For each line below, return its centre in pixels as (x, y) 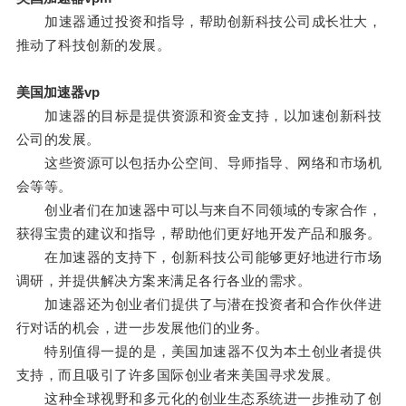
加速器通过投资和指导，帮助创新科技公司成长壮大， (199, 22)
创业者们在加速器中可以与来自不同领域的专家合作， (199, 210)
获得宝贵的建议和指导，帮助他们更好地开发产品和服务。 (198, 234)
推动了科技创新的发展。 (93, 45)
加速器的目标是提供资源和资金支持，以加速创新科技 (199, 116)
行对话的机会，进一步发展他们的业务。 (142, 328)
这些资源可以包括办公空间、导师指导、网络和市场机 (199, 163)
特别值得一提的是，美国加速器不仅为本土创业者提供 (199, 352)
